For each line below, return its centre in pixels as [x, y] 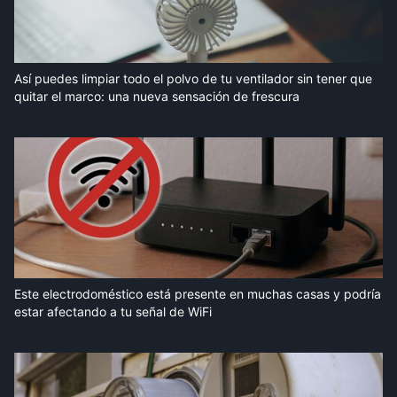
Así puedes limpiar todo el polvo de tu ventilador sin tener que [193, 79]
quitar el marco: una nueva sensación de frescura [157, 97]
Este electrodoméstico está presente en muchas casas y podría [198, 294]
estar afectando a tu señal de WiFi [113, 312]
